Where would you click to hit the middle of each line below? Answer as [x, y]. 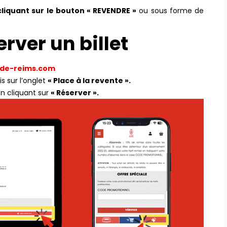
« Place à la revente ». [89, 80]
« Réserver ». [75, 92]
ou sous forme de [170, 10]
